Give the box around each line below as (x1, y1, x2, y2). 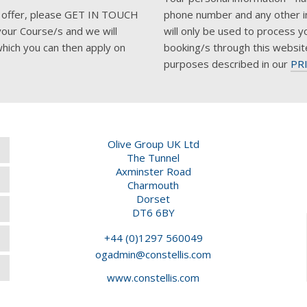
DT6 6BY (132, 206, 175, 219)
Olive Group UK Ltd (107, 137, 199, 151)
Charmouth (127, 178, 180, 192)
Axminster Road (115, 164, 191, 178)
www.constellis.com (107, 271, 200, 284)
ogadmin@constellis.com (95, 247, 212, 261)
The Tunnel (127, 151, 180, 164)
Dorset (136, 192, 171, 206)
